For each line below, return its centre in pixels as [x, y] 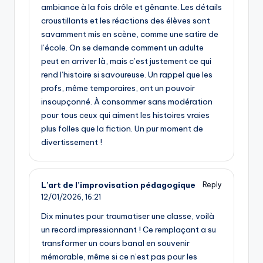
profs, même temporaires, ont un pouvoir [118, 88]
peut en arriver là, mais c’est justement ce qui [126, 61]
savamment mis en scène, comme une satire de [130, 34]
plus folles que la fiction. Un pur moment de [122, 128]
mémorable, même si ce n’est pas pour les [119, 256]
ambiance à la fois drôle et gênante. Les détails [131, 7]
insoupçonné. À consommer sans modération [127, 101]
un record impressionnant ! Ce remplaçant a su [129, 229]
